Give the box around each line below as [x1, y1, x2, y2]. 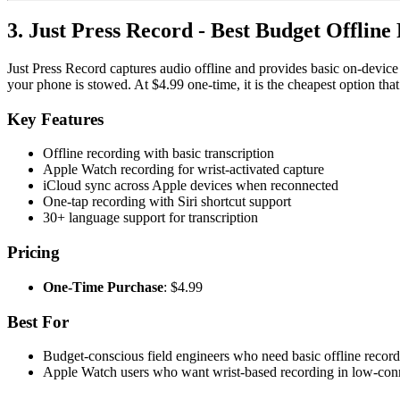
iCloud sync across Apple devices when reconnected [43, 178, 338, 194]
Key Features [7, 109, 104, 129]
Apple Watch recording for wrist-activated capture [43, 162, 324, 178]
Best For [7, 312, 69, 331]
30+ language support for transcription [43, 210, 258, 226]
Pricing [7, 243, 60, 262]
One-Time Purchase [43, 279, 163, 295]
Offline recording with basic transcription [43, 146, 274, 162]
